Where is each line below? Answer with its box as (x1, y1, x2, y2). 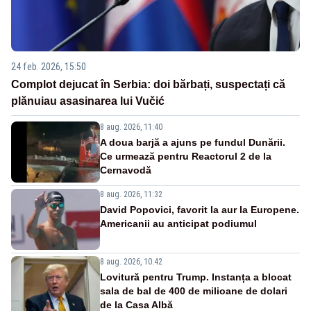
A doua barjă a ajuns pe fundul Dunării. (100, 136, 285, 148)
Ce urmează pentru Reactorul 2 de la (100, 150, 271, 162)
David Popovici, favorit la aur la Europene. (100, 203, 299, 215)
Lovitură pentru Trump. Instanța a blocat (100, 271, 292, 283)
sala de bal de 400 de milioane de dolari (100, 285, 287, 296)
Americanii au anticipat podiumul (100, 217, 257, 229)
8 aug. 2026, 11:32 (100, 189, 162, 199)
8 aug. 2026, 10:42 (100, 256, 162, 267)
